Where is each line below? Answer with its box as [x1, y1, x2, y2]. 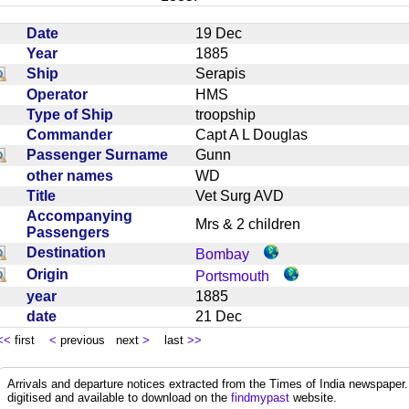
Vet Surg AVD [195, 187, 299, 204]
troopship [195, 106, 270, 122]
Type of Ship [26, 106, 121, 122]
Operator [26, 86, 95, 102]
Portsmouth [195, 267, 269, 284]
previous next [57, 332, 142, 347]
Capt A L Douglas [195, 126, 322, 142]
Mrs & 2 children [195, 215, 315, 232]
